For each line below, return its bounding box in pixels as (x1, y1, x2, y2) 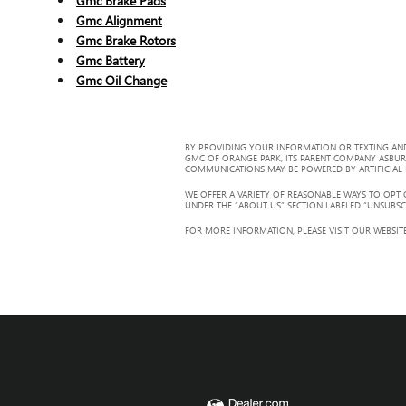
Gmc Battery (76, 51, 145, 69)
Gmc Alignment (76, 11, 162, 29)
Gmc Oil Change (76, 71, 167, 89)
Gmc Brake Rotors (76, 31, 176, 49)
